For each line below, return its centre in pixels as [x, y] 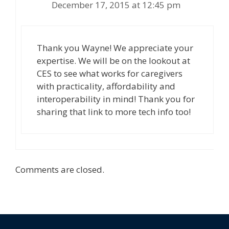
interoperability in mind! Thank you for [116, 99]
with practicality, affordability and [106, 86]
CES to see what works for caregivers [110, 73]
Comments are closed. [60, 169]
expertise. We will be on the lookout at [113, 61]
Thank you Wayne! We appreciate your [115, 48]
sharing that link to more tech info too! [114, 112]
